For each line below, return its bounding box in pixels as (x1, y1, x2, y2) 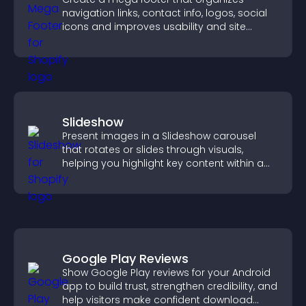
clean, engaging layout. (62, 170, 177, 184)
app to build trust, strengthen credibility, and (62, 279, 277, 293)
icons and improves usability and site (62, 20, 246, 33)
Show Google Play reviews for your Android (62, 266, 270, 279)
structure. (62, 33, 108, 47)
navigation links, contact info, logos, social (62, 6, 267, 20)
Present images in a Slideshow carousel (62, 129, 256, 143)
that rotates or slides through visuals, (62, 143, 243, 156)
